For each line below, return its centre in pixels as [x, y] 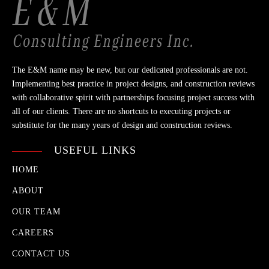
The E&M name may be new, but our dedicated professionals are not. [130, 70]
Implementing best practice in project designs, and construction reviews [133, 84]
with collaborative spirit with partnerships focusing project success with [133, 98]
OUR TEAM [36, 212]
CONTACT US [41, 254]
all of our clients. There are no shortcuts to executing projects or [121, 112]
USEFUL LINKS [95, 150]
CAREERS [33, 233]
